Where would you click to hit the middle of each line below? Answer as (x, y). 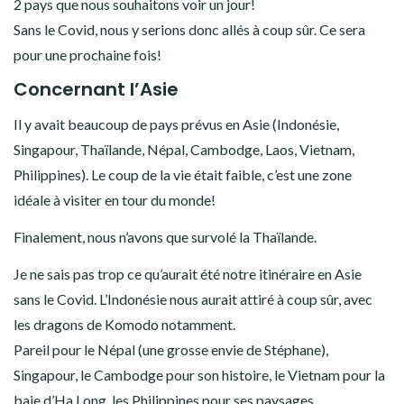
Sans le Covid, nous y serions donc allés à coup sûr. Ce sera (189, 29)
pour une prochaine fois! (87, 54)
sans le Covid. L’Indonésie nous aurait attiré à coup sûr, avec (193, 298)
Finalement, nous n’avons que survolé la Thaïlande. (165, 236)
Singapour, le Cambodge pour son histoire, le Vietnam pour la (199, 374)
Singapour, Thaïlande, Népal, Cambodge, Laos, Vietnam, (184, 149)
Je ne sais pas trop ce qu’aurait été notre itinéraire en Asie (188, 273)
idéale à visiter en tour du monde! (115, 199)
